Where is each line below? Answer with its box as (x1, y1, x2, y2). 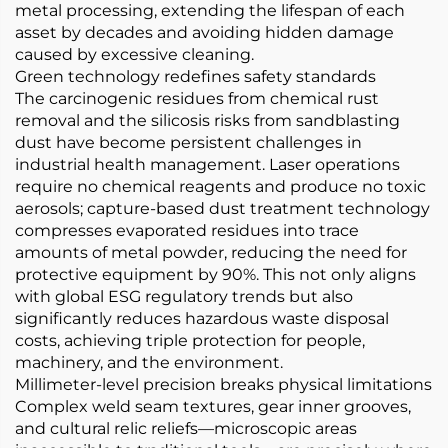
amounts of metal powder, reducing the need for (15, 243, 407, 262)
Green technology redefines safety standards (15, 67, 376, 86)
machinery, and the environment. (15, 353, 283, 372)
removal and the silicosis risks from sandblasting (15, 111, 400, 130)
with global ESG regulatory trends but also (15, 287, 353, 306)
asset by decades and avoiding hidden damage (15, 23, 394, 42)
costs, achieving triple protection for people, (15, 331, 365, 350)
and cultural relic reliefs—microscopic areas (15, 419, 357, 438)
